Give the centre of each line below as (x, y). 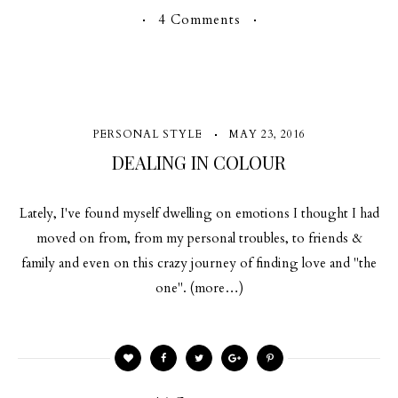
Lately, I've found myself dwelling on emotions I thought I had (199, 213)
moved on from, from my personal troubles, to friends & (199, 238)
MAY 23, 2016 (267, 134)
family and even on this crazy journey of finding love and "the (199, 263)
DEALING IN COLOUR (199, 162)
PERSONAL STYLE (147, 134)
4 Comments (199, 20)
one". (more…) (199, 288)
